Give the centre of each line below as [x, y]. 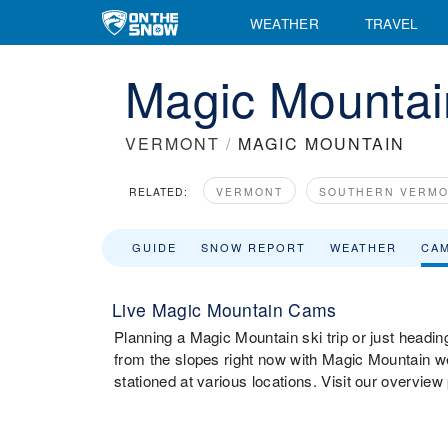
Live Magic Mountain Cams [224, 309]
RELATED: [158, 191]
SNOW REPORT [253, 247]
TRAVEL [391, 22]
